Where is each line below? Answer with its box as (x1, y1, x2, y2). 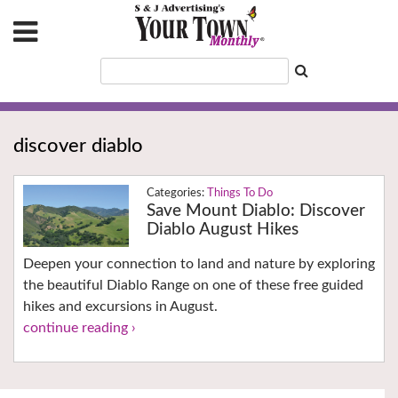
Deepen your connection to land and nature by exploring (23, 257, 375, 272)
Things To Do (206, 187, 273, 200)
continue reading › (23, 321, 136, 336)
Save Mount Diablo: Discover (146, 203, 365, 220)
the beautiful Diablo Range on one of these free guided (23, 278, 363, 293)
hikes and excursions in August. (23, 299, 218, 314)
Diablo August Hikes (146, 221, 298, 239)
